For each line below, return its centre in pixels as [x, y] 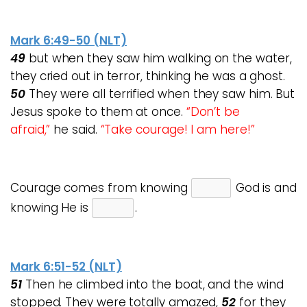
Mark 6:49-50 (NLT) [69, 40]
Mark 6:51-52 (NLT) [66, 267]
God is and [264, 188]
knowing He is [51, 208]
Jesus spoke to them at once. [98, 112]
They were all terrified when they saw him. [149, 94]
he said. [75, 130]
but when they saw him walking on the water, [159, 58]
